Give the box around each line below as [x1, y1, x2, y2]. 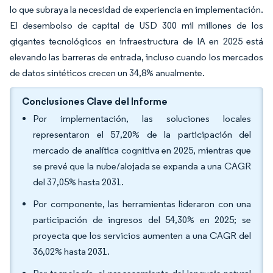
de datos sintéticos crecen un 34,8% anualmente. [10, 67, 205, 79]
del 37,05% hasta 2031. [33, 176, 124, 188]
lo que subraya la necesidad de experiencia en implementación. [10, 4, 263, 15]
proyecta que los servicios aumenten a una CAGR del [33, 230, 251, 241]
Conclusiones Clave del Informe [22, 95, 168, 107]
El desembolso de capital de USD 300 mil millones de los [10, 19, 263, 31]
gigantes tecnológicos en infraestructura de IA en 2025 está [10, 35, 263, 47]
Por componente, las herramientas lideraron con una [33, 198, 251, 210]
